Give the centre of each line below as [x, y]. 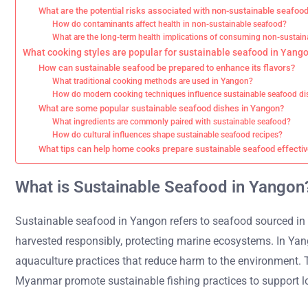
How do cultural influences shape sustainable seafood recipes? [168, 135]
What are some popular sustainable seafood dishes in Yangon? [161, 108]
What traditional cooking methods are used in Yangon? [153, 81]
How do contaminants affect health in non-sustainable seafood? [170, 24]
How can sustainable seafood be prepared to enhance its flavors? [166, 68]
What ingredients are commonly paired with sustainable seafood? [172, 122]
